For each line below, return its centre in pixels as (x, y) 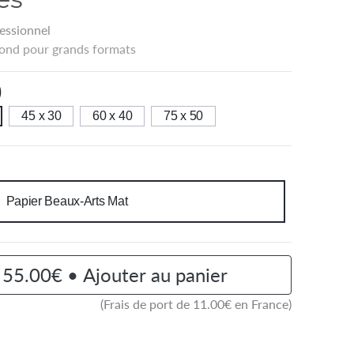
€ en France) (258, 303)
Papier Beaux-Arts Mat (67, 201)
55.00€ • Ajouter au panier (115, 274)
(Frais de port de (147, 303)
